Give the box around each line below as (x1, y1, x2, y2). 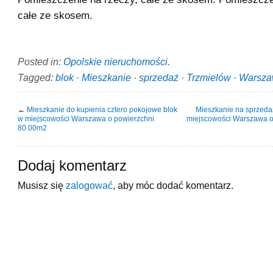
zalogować (66, 179, 113, 191)
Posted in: (18, 55, 63, 67)
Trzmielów (186, 71, 231, 83)
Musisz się (18, 179, 66, 191)
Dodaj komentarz (18, 157, 127, 174)
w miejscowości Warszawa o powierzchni (18, 114, 154, 123)
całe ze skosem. (18, 9, 93, 21)
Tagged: (18, 71, 55, 83)
